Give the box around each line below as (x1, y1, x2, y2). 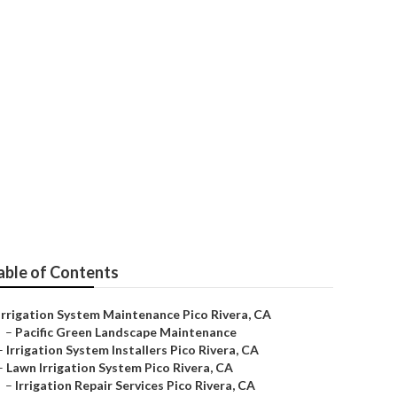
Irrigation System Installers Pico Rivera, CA (6, 342, 259, 357)
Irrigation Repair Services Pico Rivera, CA (15, 378, 255, 393)
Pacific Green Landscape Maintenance (15, 324, 237, 339)
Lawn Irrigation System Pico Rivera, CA (6, 360, 233, 375)
